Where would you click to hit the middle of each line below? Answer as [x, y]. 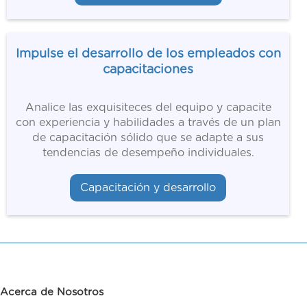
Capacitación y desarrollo [148, 188]
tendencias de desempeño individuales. [148, 153]
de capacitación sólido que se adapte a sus [148, 138]
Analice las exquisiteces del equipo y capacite [148, 108]
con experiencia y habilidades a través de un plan [148, 123]
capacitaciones [148, 70]
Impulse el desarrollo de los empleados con [148, 54]
